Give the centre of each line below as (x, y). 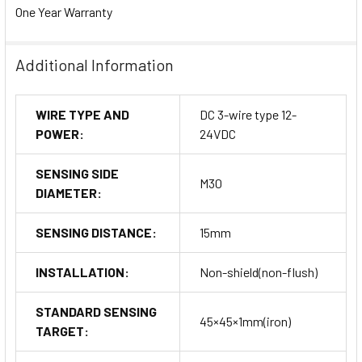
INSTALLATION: (82, 272)
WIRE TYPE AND (82, 115)
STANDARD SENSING (96, 312)
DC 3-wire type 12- (248, 115)
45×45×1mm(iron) (245, 322)
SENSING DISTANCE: (96, 233)
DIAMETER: (69, 193)
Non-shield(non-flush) (259, 272)
